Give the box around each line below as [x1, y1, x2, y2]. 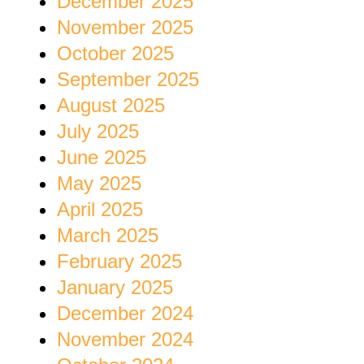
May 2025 [57, 172, 141, 195]
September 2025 [57, 68, 199, 91]
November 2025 [57, 16, 193, 39]
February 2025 [57, 250, 182, 273]
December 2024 [57, 302, 193, 325]
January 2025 [57, 276, 173, 299]
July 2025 [57, 120, 139, 143]
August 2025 [57, 94, 165, 117]
